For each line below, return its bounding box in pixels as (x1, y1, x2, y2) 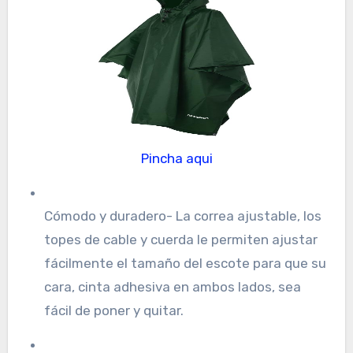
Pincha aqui (148, 150, 213, 166)
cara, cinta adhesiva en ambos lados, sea (43, 278, 301, 295)
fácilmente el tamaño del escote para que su (43, 255, 326, 271)
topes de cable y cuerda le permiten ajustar (43, 231, 318, 247)
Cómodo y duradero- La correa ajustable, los (43, 207, 321, 224)
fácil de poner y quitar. (43, 302, 184, 318)
